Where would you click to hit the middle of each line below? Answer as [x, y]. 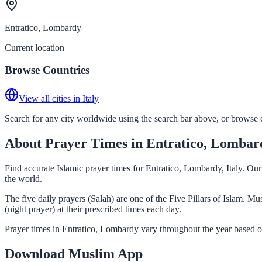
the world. [23, 178]
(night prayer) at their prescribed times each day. [93, 209]
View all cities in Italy [59, 98]
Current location [35, 47]
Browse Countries [47, 70]
